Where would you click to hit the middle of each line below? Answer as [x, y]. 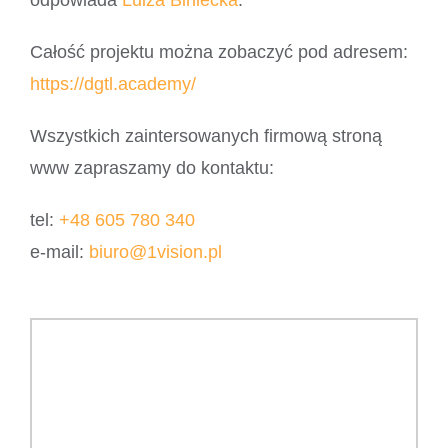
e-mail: [59, 252]
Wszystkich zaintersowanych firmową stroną [205, 136]
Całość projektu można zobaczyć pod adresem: [218, 52]
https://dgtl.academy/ [112, 84]
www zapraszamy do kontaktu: [151, 168]
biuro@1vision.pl [155, 252]
